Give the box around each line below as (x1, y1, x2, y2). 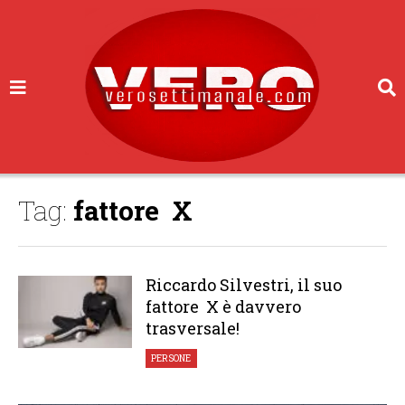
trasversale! (145, 317, 240, 339)
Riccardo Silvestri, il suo (145, 274, 342, 296)
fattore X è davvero (145, 296, 301, 317)
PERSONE (151, 353, 192, 364)
